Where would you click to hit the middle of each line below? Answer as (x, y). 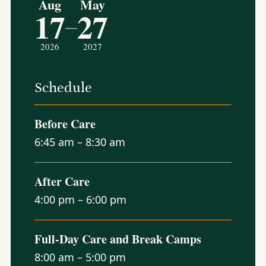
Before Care (65, 124)
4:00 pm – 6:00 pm (80, 199)
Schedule (63, 88)
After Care (62, 181)
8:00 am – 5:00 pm (80, 257)
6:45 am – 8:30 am (80, 142)
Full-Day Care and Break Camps (118, 239)
